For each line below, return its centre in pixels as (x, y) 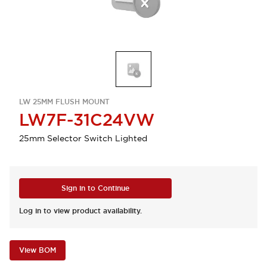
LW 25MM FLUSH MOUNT (64, 102)
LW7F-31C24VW (87, 120)
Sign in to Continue (95, 188)
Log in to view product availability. (80, 211)
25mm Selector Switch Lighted (83, 138)
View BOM (38, 250)
